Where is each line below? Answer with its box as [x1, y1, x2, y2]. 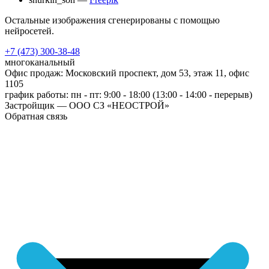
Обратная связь [5, 111, 67, 122]
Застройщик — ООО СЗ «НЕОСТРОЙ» [5, 100, 169, 111]
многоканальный [5, 57, 75, 68]
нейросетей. [5, 26, 54, 37]
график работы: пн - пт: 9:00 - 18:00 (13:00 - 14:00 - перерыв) [5, 89, 252, 100]
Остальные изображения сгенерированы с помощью [5, 15, 220, 26]
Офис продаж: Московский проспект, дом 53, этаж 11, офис [5, 68, 249, 79]
